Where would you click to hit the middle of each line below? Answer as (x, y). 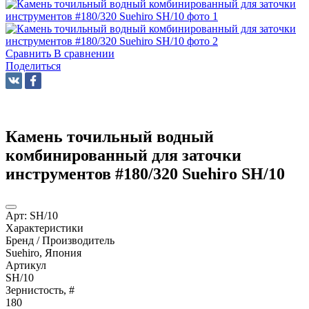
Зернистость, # (40, 290)
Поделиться (33, 66)
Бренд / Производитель (60, 240)
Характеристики (44, 228)
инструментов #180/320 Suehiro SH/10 (145, 173)
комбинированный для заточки (123, 155)
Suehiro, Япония (43, 252)
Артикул (26, 265)
